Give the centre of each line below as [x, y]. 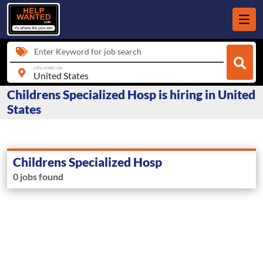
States [24, 109]
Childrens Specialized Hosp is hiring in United [131, 95]
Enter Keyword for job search [88, 51]
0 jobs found [38, 177]
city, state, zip [48, 67]
